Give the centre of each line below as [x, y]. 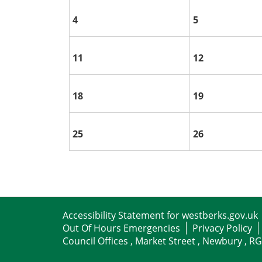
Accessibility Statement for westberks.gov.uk [160, 215]
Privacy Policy [222, 228]
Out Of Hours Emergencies [121, 228]
